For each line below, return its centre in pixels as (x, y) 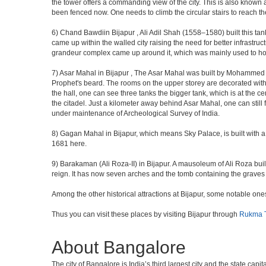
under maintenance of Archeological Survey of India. (136, 113)
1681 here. (69, 144)
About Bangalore (119, 247)
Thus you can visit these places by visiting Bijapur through (145, 214)
